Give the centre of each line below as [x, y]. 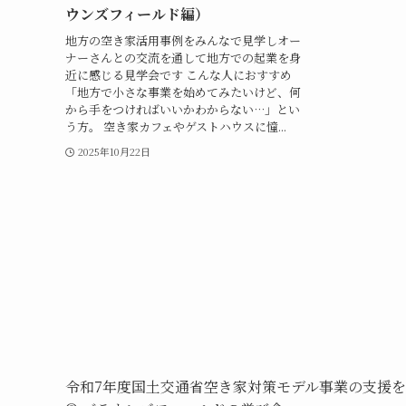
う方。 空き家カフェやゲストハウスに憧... [176, 126]
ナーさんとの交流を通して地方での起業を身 [183, 57]
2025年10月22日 [114, 151]
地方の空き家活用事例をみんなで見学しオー [183, 40]
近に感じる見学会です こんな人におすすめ [179, 74]
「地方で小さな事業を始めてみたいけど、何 [183, 92]
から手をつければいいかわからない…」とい [183, 109]
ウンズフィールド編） [137, 14]
